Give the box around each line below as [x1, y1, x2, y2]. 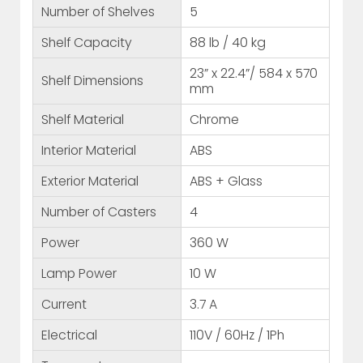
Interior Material [41, 141, 137, 160]
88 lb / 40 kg [190, 33, 267, 53]
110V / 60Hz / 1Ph [190, 326, 285, 345]
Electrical [41, 326, 98, 345]
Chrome [190, 110, 240, 130]
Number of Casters [41, 203, 157, 222]
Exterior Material [41, 172, 139, 191]
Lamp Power [41, 264, 117, 284]
